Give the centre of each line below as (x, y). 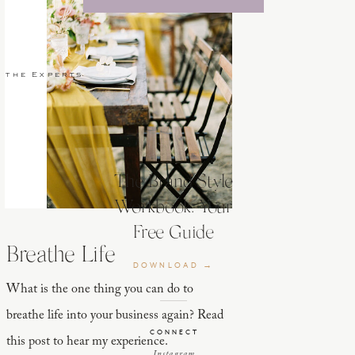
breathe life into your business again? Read (115, 315)
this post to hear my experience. (87, 342)
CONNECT (174, 333)
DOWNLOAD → (174, 266)
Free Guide (174, 233)
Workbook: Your (174, 208)
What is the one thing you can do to (100, 289)
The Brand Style (174, 183)
